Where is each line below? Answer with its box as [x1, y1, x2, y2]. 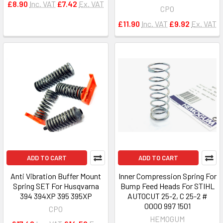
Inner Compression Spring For [118, 171, 217, 181]
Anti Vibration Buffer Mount [10, 171, 101, 181]
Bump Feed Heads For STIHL [120, 181, 215, 191]
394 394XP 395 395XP [19, 191, 92, 201]
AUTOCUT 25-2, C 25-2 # [127, 191, 208, 201]
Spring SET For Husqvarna [12, 181, 99, 191]
